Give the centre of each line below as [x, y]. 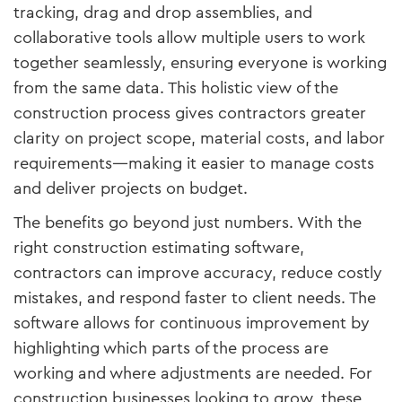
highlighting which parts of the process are [171, 349]
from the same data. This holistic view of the [176, 88]
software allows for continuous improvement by [192, 323]
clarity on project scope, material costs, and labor [199, 139]
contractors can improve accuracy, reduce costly [198, 273]
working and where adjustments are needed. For [193, 374]
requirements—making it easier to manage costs [194, 164]
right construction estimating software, [159, 248]
